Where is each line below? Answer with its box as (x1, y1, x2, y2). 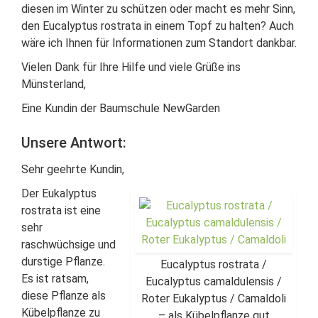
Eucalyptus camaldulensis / (146, 275, 282, 288)
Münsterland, (21, 77, 86, 91)
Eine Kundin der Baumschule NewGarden (21, 102, 220, 115)
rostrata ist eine (21, 204, 101, 217)
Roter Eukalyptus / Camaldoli (141, 292, 286, 305)
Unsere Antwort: (21, 134, 126, 151)
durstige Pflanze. (21, 255, 105, 268)
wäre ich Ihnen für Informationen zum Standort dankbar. (21, 36, 297, 50)
